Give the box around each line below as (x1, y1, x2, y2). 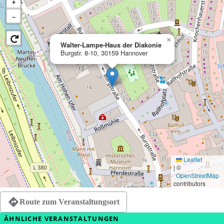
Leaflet (182, 155, 202, 164)
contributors (173, 179, 205, 188)
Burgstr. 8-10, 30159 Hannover (60, 48, 147, 58)
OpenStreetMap (176, 171, 219, 180)
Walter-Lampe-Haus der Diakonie (60, 40, 161, 50)
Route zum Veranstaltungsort (19, 197, 119, 206)
